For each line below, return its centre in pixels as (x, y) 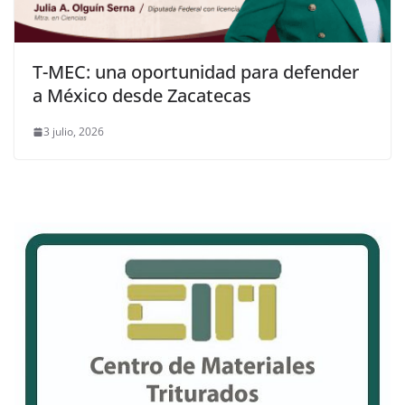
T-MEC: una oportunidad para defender (196, 72)
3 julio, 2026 (74, 132)
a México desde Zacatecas (142, 96)
